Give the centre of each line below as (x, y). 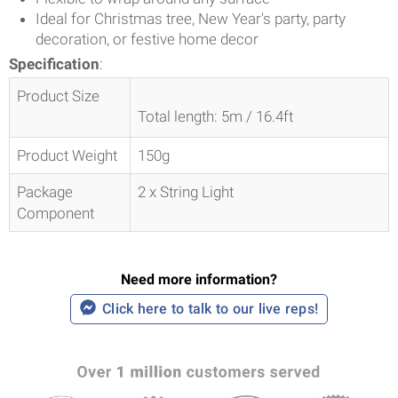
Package (45, 191)
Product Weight (67, 155)
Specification (54, 64)
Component (56, 213)
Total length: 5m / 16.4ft (215, 116)
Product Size (58, 96)
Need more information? (199, 279)
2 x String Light (186, 191)
